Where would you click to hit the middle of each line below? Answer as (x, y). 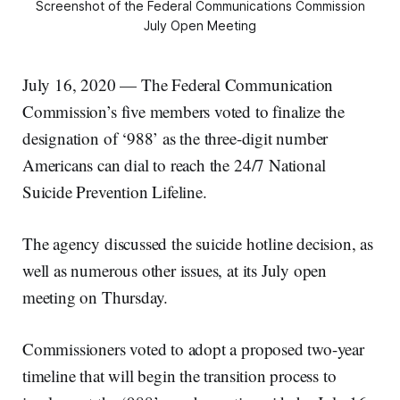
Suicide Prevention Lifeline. (115, 191)
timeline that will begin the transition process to (179, 375)
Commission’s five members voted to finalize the (184, 111)
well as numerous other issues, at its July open (175, 270)
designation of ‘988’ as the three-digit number (175, 137)
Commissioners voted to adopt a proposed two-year (193, 348)
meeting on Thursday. (96, 296)
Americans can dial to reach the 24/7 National (174, 164)
